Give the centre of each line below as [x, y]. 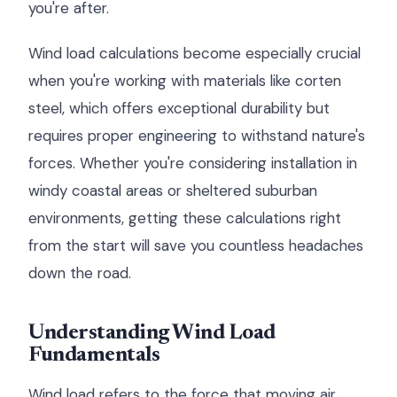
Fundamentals [94, 355]
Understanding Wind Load [152, 333]
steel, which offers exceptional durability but [179, 108]
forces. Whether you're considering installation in [193, 163]
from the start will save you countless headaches [196, 245]
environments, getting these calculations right [185, 218]
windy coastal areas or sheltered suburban [173, 191]
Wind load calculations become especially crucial [195, 53]
